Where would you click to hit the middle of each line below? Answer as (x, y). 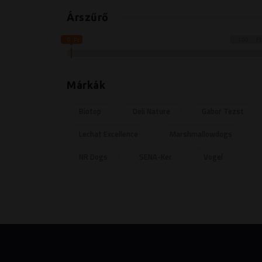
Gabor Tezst (223, 111)
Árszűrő (88, 17)
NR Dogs (93, 157)
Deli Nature (151, 111)
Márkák (86, 85)
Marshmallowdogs (201, 134)
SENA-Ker (156, 157)
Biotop (90, 111)
